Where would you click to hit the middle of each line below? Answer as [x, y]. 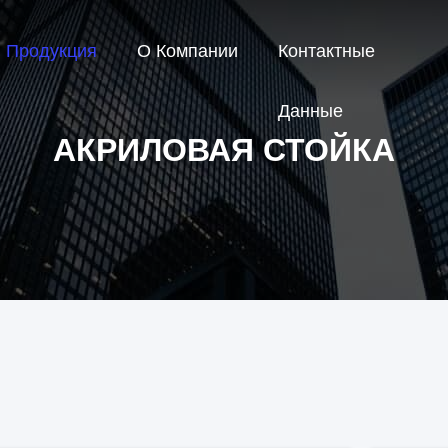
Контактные [326, 51]
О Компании [187, 51]
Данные [310, 111]
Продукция [51, 51]
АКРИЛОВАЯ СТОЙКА [224, 150]
